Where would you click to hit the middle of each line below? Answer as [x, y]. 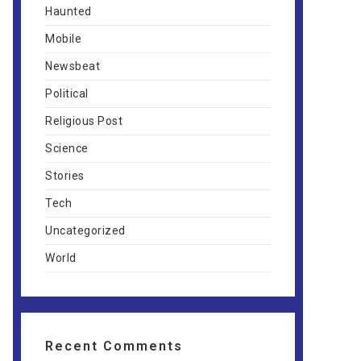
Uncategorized [85, 230]
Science [67, 148]
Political [67, 93]
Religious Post [84, 121]
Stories [65, 176]
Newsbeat [73, 66]
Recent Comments [114, 346]
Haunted [68, 11]
